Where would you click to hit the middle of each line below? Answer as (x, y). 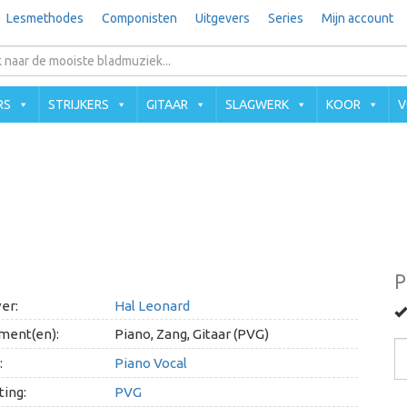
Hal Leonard (152, 306)
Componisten (139, 18)
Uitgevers (222, 18)
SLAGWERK (257, 104)
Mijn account (357, 18)
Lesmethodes (45, 18)
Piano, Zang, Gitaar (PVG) (191, 334)
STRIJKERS (79, 104)
